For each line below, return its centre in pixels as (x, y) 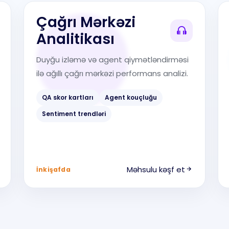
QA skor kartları (68, 97)
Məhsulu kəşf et (156, 169)
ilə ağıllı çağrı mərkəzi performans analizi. (112, 73)
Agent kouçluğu (131, 97)
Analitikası (75, 39)
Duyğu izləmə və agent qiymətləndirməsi (112, 60)
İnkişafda (53, 169)
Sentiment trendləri (74, 114)
